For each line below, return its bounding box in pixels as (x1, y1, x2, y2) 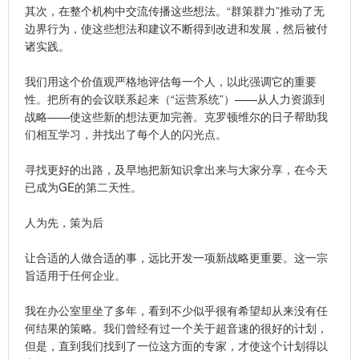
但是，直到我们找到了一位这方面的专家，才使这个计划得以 (25, 337, 328, 353)
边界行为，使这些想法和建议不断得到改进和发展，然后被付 (25, 19, 328, 36)
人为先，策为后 (25, 213, 103, 230)
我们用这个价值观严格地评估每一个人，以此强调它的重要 (25, 72, 317, 89)
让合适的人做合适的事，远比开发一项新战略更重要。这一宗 (25, 248, 328, 265)
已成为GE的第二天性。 (25, 178, 142, 195)
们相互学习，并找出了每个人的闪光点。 (25, 125, 227, 142)
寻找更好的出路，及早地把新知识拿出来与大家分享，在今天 (25, 160, 328, 177)
